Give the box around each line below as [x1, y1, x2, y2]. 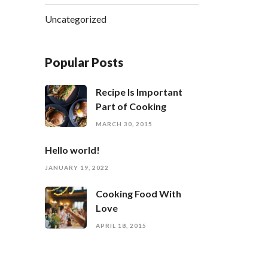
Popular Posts [45, 55, 124, 69]
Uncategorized [45, 13, 107, 25]
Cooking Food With [96, 188, 182, 199]
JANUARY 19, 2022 [45, 164, 109, 171]
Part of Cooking [96, 100, 167, 112]
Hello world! [45, 144, 100, 156]
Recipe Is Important [96, 86, 183, 98]
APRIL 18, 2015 [96, 222, 147, 229]
